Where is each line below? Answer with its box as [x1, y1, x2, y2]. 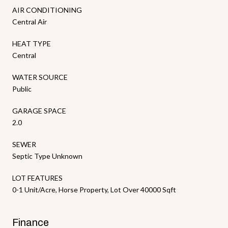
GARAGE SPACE [12, 106, 66, 115]
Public [12, 84, 32, 93]
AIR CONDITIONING [12, 5, 82, 14]
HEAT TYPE [12, 39, 51, 48]
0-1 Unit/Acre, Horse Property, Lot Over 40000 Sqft [12, 185, 176, 194]
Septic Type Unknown [12, 151, 82, 160]
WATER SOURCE [12, 72, 68, 81]
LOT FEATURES [12, 173, 63, 182]
